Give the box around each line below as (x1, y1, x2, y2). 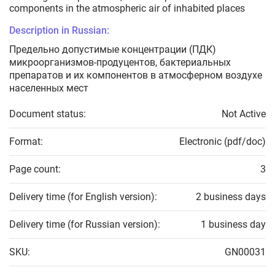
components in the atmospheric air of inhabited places (9, 2, 245, 15)
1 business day (201, 219, 266, 231)
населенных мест (9, 82, 88, 95)
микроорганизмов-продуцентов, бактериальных (9, 56, 231, 69)
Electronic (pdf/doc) (179, 136, 266, 148)
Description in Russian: (9, 25, 109, 37)
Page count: (9, 163, 61, 176)
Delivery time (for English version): (9, 191, 157, 203)
